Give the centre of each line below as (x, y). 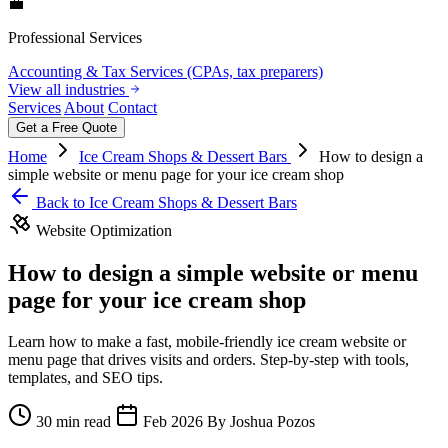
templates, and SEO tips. (85, 378)
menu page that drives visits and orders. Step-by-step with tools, (208, 360)
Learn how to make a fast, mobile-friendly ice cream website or (207, 342)
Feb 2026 (173, 422)
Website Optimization (102, 230)
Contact (132, 107)
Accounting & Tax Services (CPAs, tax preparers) (165, 71)
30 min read (73, 422)
